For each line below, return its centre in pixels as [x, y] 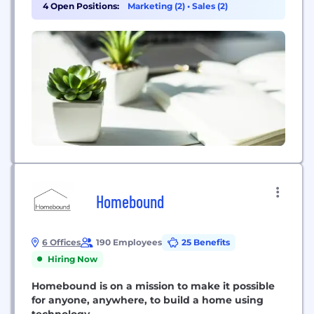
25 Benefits [206, 242]
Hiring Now [73, 259]
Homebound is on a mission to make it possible [153, 286]
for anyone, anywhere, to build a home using [148, 300]
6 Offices [61, 242]
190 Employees [129, 242]
